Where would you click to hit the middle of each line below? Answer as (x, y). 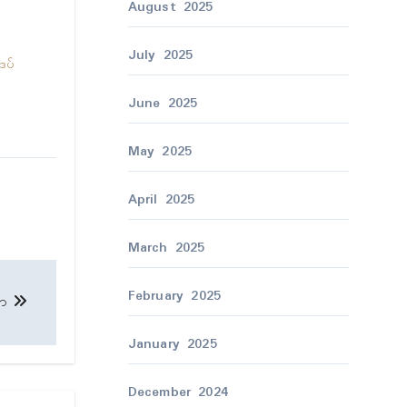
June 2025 (163, 104)
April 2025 (161, 200)
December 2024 (178, 392)
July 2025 (160, 55)
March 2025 (166, 248)
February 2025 (174, 296)
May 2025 (160, 152)
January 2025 (172, 344)
